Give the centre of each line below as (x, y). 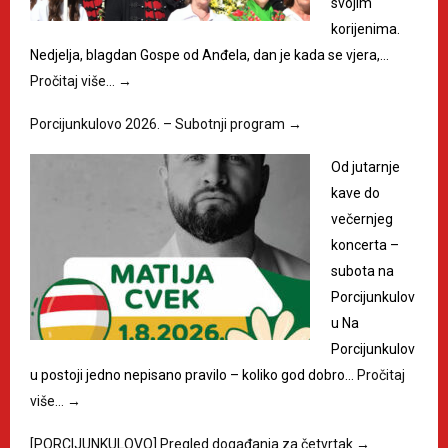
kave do (355, 193)
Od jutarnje (365, 167)
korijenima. (365, 29)
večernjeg (362, 219)
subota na (362, 271)
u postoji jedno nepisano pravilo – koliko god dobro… (193, 375)
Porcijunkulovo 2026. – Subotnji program (159, 124)
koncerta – (365, 245)
